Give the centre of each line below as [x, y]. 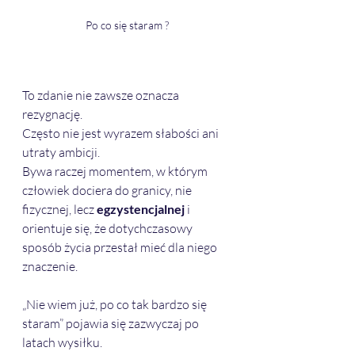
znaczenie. [50, 267]
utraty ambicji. [61, 153]
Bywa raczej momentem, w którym [116, 172]
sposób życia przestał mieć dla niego [121, 248]
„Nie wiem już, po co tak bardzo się [116, 305]
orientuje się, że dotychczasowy [109, 229]
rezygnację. [53, 115]
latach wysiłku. [63, 343]
